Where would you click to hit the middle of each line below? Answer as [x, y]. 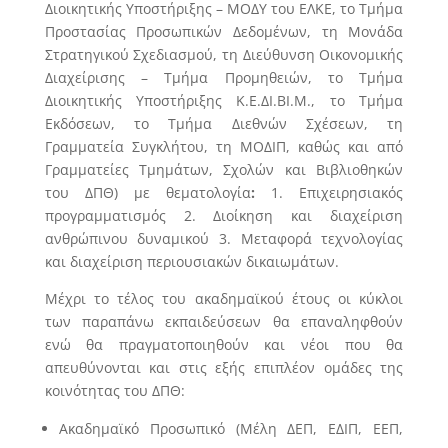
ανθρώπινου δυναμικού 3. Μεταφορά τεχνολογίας [224, 238]
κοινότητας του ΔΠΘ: [114, 390]
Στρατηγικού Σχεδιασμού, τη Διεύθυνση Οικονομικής [224, 54]
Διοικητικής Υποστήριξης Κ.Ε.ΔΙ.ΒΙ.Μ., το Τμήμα [224, 100]
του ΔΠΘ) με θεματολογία [148, 192]
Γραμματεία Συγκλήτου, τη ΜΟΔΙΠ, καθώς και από [224, 146]
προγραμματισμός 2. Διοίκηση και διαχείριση [224, 215]
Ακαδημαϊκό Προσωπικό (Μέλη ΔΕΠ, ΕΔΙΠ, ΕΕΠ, [231, 428]
